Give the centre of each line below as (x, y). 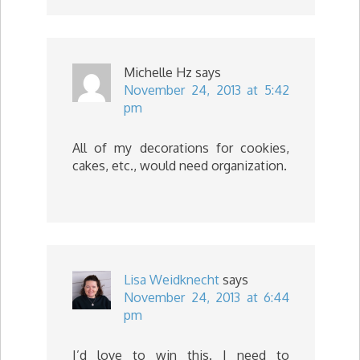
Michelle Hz (158, 72)
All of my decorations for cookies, (181, 147)
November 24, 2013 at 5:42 (207, 90)
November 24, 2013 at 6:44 (207, 297)
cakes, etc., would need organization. (180, 165)
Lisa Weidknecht (172, 279)
